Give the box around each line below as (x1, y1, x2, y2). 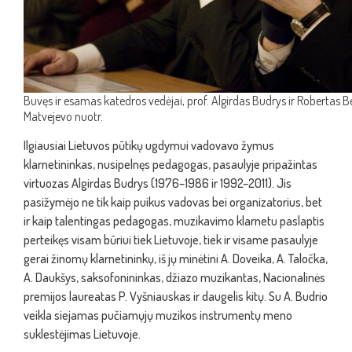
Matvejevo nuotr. (24, 108, 103, 124)
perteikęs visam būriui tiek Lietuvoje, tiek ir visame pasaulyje (24, 232, 318, 247)
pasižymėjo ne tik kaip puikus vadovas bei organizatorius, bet (24, 194, 322, 210)
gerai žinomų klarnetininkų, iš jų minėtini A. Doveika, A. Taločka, (24, 251, 328, 266)
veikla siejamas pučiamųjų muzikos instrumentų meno (24, 307, 292, 323)
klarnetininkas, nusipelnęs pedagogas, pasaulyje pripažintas (24, 156, 317, 172)
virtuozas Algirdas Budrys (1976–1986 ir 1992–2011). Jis (24, 175, 291, 191)
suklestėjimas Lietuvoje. (24, 326, 141, 342)
